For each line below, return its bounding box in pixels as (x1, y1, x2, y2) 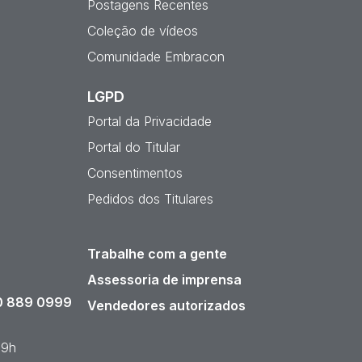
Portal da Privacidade (87, 113, 212, 129)
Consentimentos (87, 165, 183, 181)
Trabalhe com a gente (87, 246, 227, 262)
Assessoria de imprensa (87, 271, 242, 288)
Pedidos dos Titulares (87, 191, 213, 207)
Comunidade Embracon (87, 48, 225, 65)
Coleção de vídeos (87, 23, 198, 39)
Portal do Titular (87, 139, 180, 155)
